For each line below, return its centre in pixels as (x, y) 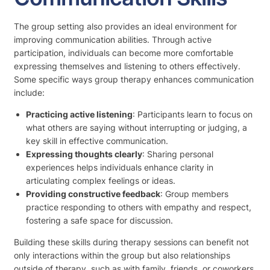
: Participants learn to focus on (193, 114)
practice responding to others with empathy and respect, (139, 207)
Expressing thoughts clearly (84, 154)
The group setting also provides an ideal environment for (125, 26)
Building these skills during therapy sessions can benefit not (131, 242)
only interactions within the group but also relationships (122, 255)
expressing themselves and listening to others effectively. (127, 66)
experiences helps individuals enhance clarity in (120, 167)
